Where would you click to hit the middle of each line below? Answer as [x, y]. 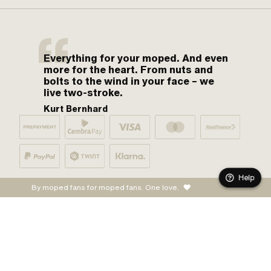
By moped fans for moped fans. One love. [105, 188]
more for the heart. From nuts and [128, 70]
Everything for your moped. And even [136, 58]
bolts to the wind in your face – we [129, 81]
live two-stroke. [83, 93]
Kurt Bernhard [76, 109]
